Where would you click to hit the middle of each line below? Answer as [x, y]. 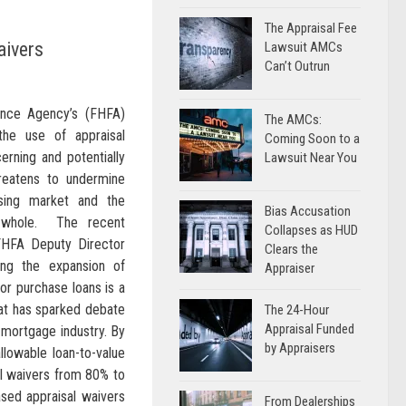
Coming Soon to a [312, 139]
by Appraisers [300, 348]
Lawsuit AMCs [304, 47]
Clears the [291, 249]
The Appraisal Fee [311, 28]
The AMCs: [293, 120]
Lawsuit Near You [311, 158]
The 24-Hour [297, 310]
